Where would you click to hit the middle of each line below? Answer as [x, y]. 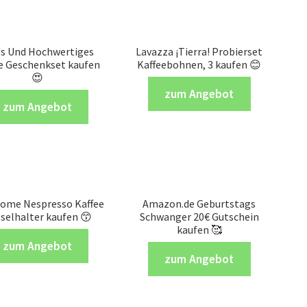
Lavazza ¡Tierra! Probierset [199, 51]
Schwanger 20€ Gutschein [199, 216]
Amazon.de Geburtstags [199, 203]
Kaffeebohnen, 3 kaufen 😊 [199, 64]
